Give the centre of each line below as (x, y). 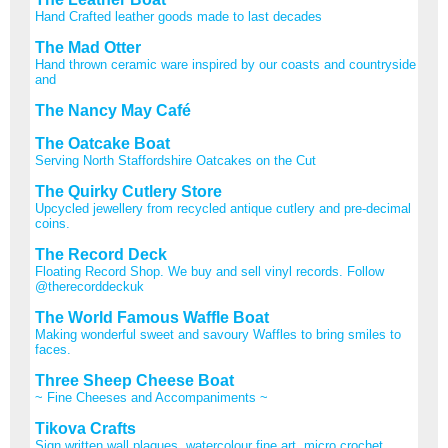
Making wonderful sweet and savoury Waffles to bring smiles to (218, 334)
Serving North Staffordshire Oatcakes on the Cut (175, 160)
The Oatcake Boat (102, 143)
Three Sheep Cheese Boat (134, 380)
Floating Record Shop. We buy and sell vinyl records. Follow (209, 271)
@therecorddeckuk (89, 286)
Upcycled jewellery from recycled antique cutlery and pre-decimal (223, 208)
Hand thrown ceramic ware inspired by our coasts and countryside (225, 64)
